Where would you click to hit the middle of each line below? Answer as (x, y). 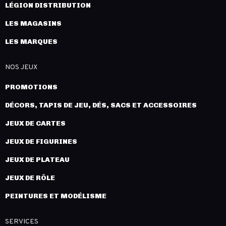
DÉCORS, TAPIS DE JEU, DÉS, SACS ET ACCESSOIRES (101, 105)
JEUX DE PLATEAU (37, 160)
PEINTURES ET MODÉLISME (56, 196)
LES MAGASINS (33, 24)
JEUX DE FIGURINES (41, 142)
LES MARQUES (31, 42)
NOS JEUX (21, 68)
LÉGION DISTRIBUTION (48, 6)
